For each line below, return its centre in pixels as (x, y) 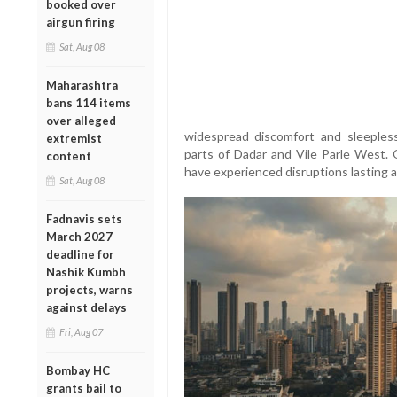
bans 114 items (89, 102)
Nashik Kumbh (86, 272)
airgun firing (81, 22)
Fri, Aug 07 (81, 331)
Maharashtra (82, 85)
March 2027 (79, 236)
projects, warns (90, 289)
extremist (74, 138)
